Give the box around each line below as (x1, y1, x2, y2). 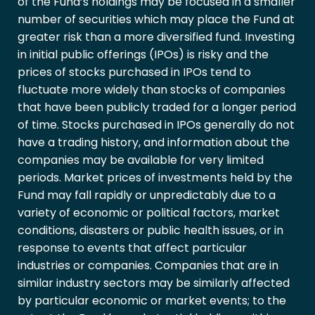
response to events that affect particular (18, 240, 247, 257)
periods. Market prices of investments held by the (18, 169, 292, 186)
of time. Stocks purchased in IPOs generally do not (18, 117, 295, 134)
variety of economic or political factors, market (18, 205, 280, 221)
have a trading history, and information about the (18, 134, 290, 151)
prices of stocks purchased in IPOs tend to (18, 64, 251, 81)
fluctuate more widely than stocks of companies (18, 82, 285, 98)
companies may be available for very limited (18, 152, 264, 169)
